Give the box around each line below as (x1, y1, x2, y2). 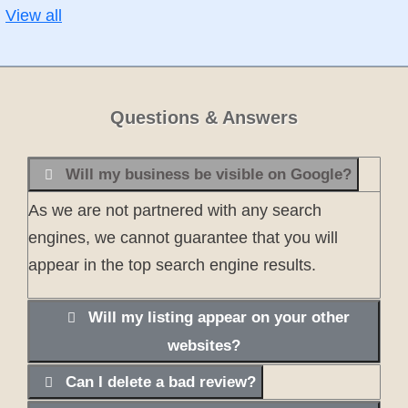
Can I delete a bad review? (66, 373, 256, 392)
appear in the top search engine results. (28, 256, 316, 275)
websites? (168, 337, 240, 355)
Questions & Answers (110, 107, 298, 128)
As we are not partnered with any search (28, 201, 321, 220)
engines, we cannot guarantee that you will (28, 229, 338, 248)
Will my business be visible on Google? (66, 166, 352, 184)
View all (5, 6, 62, 25)
